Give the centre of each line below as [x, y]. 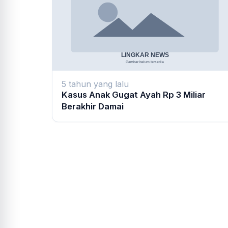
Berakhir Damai [93, 107]
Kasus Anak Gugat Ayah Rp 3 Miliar [134, 95]
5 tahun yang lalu [95, 84]
